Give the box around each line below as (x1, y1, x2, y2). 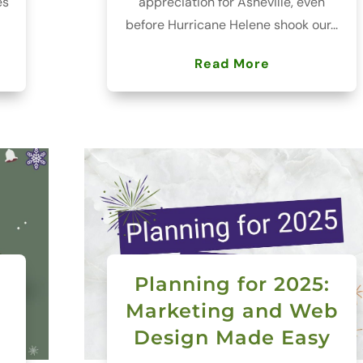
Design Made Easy (133, 326, 331, 350)
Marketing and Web (126, 299, 339, 323)
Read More (194, 55, 270, 73)
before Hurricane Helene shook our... (126, 16, 339, 34)
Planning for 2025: (134, 272, 330, 297)
